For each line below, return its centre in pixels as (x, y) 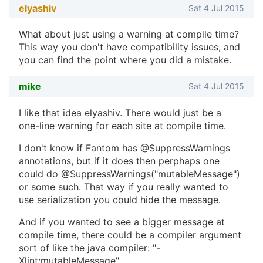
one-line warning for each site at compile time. (122, 125)
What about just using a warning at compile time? (129, 34)
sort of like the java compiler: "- (90, 247)
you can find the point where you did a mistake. (125, 60)
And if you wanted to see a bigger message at (122, 222)
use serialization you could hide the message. (120, 199)
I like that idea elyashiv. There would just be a (120, 112)
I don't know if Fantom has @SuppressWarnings (124, 148)
